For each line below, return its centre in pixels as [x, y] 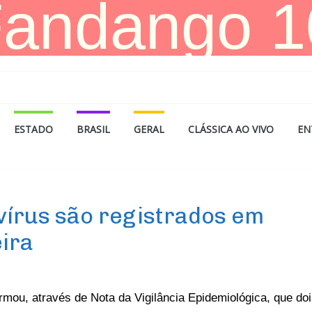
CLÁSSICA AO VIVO [231, 129]
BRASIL [93, 129]
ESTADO [33, 129]
